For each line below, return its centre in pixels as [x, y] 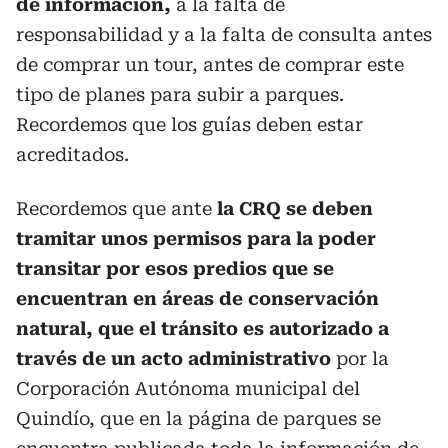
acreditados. [72, 154]
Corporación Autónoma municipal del [188, 388]
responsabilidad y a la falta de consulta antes [224, 34]
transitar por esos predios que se [175, 268]
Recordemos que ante [116, 208]
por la [360, 358]
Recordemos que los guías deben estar [189, 124]
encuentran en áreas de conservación [197, 298]
